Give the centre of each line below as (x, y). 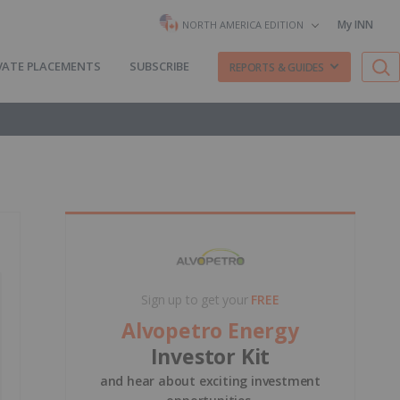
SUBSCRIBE (159, 66)
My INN (355, 25)
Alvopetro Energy (210, 330)
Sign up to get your (196, 300)
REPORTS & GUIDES (277, 67)
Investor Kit (210, 356)
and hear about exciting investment (210, 381)
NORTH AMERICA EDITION (243, 24)
